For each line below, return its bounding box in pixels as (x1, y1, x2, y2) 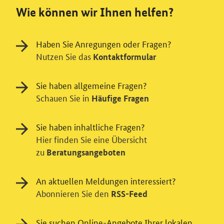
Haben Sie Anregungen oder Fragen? (36, 37, 171, 49)
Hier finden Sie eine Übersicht (36, 133, 147, 145)
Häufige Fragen (91, 92, 149, 104)
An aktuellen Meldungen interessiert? (36, 174, 175, 186)
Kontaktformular (93, 51, 156, 62)
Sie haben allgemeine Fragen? (36, 79, 146, 91)
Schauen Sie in (36, 91, 91, 103)
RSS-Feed (111, 188, 147, 199)
